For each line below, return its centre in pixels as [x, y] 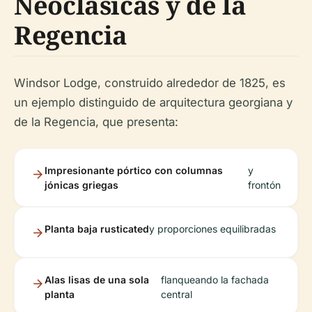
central [176, 294]
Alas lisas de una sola [97, 280]
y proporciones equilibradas [212, 229]
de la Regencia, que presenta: [96, 122]
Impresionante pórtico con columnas [134, 170]
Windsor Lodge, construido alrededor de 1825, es [150, 83]
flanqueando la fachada [214, 280]
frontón [264, 185]
